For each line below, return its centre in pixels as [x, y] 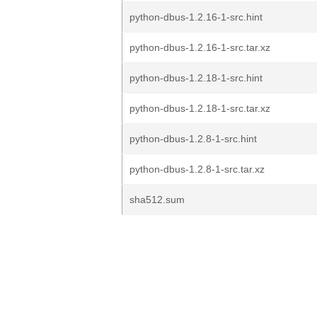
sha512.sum [157, 200]
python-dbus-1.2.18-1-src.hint [196, 78]
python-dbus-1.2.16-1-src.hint [196, 17]
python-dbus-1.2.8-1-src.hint [193, 139]
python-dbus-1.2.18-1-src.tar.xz [200, 108]
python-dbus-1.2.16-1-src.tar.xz [200, 47]
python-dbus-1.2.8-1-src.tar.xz [197, 169]
